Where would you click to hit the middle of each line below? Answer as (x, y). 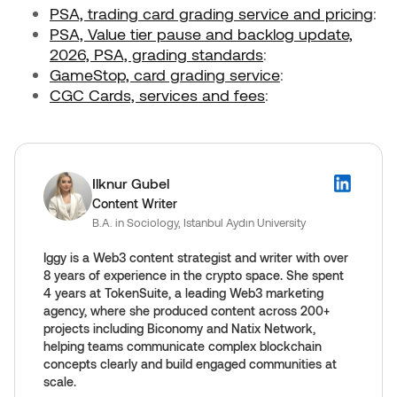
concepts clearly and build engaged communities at (190, 364)
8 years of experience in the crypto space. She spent (194, 276)
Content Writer (135, 204)
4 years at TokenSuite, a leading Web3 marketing (183, 293)
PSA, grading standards (179, 54)
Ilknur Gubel (131, 183)
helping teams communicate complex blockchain (183, 346)
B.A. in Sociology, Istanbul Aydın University (199, 223)
